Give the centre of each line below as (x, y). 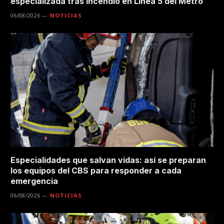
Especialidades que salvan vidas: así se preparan (108, 160)
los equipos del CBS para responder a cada (96, 170)
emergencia (34, 181)
